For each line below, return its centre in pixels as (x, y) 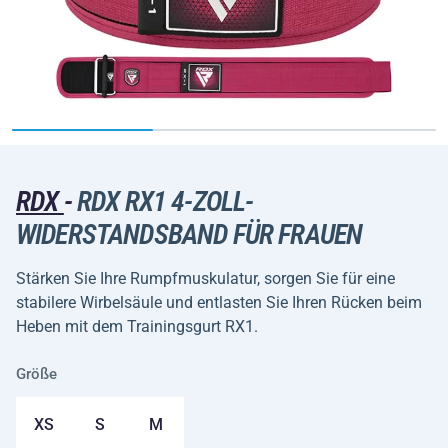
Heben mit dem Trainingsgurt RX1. (137, 326)
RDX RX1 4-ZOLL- (162, 201)
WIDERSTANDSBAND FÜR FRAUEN (189, 234)
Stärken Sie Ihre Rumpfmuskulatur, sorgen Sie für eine (205, 278)
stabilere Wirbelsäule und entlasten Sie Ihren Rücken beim (219, 302)
